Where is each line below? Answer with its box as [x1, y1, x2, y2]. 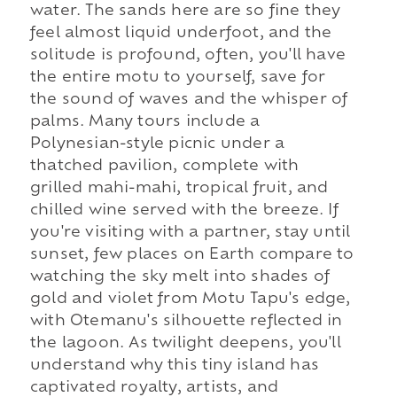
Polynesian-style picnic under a [29, 137, 285, 152]
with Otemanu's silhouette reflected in [29, 315, 343, 330]
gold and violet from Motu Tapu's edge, [29, 292, 351, 307]
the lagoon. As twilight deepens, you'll [29, 337, 341, 352]
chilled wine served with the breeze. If [29, 204, 339, 219]
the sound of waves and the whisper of [29, 93, 348, 108]
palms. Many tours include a [29, 115, 261, 130]
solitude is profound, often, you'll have [29, 49, 346, 64]
